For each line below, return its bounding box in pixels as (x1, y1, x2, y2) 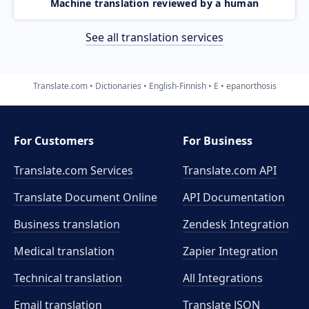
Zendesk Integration (183, 217, 290, 232)
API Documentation (183, 190, 286, 205)
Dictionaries (94, 79, 141, 92)
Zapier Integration (183, 243, 279, 259)
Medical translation (14, 243, 114, 259)
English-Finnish (148, 79, 206, 92)
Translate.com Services (14, 163, 133, 178)
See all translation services (86, 29, 223, 45)
